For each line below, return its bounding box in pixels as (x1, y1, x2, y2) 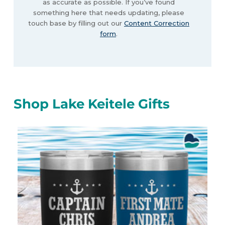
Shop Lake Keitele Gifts (13, 95, 170, 112)
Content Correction (124, 19, 189, 28)
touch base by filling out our (28, 19, 124, 28)
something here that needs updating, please (33, 9, 184, 17)
